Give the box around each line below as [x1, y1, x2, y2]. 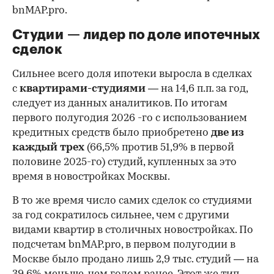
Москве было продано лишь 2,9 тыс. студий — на [12, 254, 259, 265]
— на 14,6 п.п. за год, [148, 84, 248, 95]
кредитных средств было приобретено [12, 128, 211, 139]
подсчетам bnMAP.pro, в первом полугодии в [12, 240, 235, 251]
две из [211, 128, 244, 139]
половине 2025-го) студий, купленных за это [12, 157, 237, 168]
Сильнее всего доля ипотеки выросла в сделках [12, 69, 252, 80]
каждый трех [12, 143, 84, 154]
